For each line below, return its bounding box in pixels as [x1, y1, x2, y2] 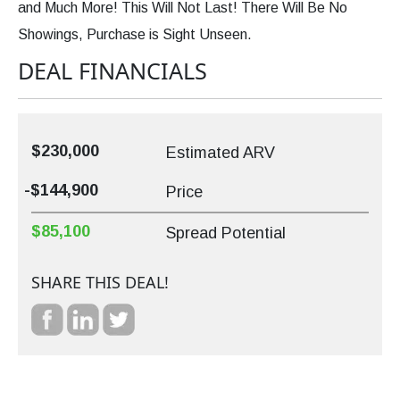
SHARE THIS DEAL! [31, 271, 169, 294]
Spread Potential [166, 224, 287, 243]
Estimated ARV [166, 144, 276, 162]
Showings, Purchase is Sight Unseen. [18, 27, 252, 43]
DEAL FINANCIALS [18, 55, 207, 87]
